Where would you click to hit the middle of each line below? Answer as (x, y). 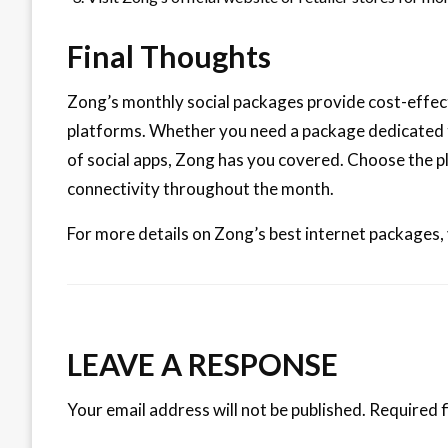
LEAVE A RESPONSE (202, 363)
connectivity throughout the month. (200, 188)
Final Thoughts (169, 55)
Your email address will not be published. (216, 409)
